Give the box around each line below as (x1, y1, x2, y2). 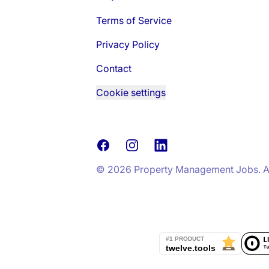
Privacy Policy (96, 38, 160, 50)
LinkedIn (153, 139, 191, 151)
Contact (96, 62, 131, 74)
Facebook (95, 139, 141, 151)
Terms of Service (96, 14, 172, 26)
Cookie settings (96, 86, 166, 98)
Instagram (124, 139, 169, 151)
